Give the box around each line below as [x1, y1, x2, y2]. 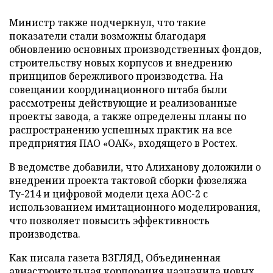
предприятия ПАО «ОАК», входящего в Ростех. [9, 136, 238, 150]
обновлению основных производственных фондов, [9, 43, 261, 56]
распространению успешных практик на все [9, 123, 232, 136]
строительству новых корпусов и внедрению [9, 56, 232, 69]
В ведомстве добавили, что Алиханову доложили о [9, 160, 261, 174]
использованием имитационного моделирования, [9, 200, 260, 214]
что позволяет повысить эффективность [9, 214, 210, 227]
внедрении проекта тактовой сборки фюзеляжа [9, 174, 247, 187]
